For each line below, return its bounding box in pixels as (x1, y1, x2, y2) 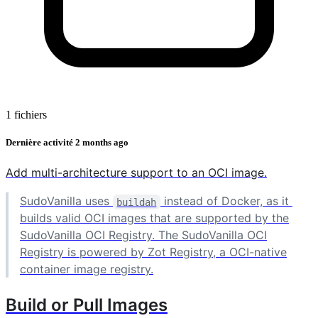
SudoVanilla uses (20, 194, 113, 209)
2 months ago (75, 137, 128, 148)
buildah (116, 196, 157, 208)
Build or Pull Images (6, 295, 168, 316)
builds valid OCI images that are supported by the (20, 211, 289, 226)
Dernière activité (6, 137, 75, 148)
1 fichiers (6, 108, 47, 121)
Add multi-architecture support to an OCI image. (6, 165, 267, 180)
